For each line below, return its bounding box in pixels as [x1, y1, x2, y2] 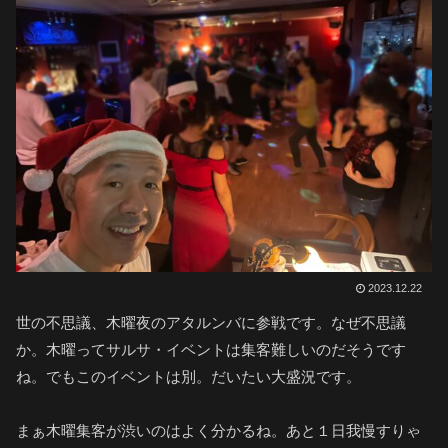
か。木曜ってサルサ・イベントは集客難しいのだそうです [16, 341, 406, 359]
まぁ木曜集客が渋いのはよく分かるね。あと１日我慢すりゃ [16, 422, 421, 440]
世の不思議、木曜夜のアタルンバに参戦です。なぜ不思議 [16, 314, 406, 332]
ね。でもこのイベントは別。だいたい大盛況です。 [16, 368, 361, 386]
